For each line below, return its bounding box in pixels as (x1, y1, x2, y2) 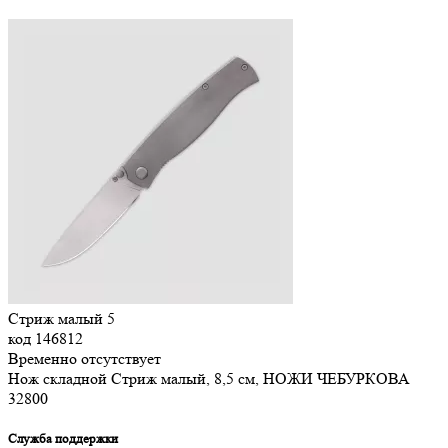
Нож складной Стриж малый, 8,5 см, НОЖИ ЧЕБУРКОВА (8, 369, 410, 389)
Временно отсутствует (8, 349, 161, 369)
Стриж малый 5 (8, 309, 115, 329)
